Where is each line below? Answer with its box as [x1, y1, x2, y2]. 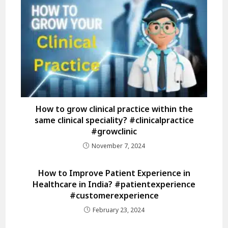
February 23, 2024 [92, 205, 145, 214]
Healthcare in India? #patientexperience [33, 178, 195, 190]
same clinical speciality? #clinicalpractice [34, 114, 194, 126]
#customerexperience [69, 189, 159, 201]
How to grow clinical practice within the [35, 103, 193, 115]
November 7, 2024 [92, 141, 145, 150]
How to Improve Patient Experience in [38, 167, 190, 179]
